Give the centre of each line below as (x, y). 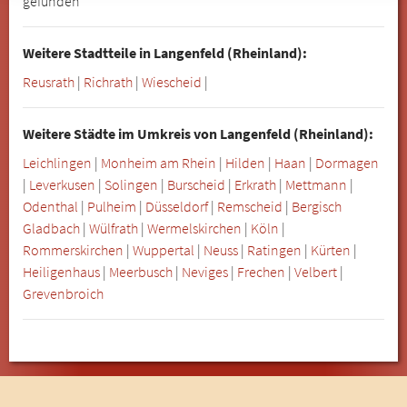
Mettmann (316, 184)
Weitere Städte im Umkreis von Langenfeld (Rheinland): (198, 133)
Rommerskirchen (73, 249)
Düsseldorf (177, 206)
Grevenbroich (63, 293)
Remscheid (250, 206)
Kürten (331, 249)
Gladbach (51, 228)
